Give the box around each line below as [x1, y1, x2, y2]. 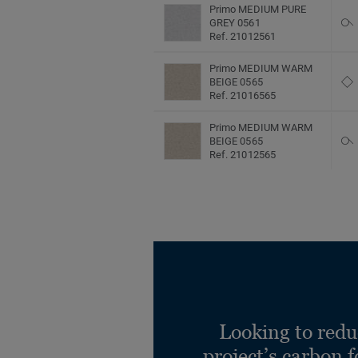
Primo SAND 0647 [209, 185, 292, 198]
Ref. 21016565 [209, 89, 276, 102]
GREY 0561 [209, 17, 261, 30]
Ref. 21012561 [209, 30, 276, 43]
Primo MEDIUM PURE [209, 3, 307, 16]
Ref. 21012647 [209, 199, 276, 212]
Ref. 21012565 [209, 149, 276, 161]
